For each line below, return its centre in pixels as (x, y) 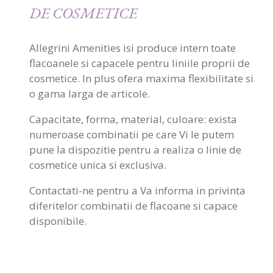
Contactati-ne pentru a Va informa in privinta (137, 190)
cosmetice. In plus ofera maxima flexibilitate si (141, 78)
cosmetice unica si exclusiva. (98, 165)
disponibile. (58, 221)
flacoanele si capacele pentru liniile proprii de (140, 63)
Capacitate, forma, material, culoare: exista (133, 119)
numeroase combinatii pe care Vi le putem (132, 134)
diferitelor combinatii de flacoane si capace (133, 205)
